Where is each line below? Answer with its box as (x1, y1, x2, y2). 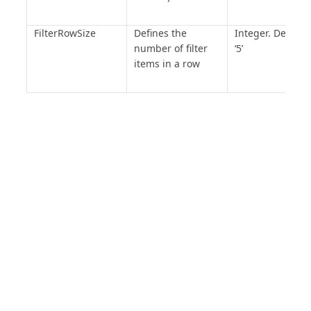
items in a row (133, 57, 200, 70)
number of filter (133, 42, 208, 55)
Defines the (133, 26, 187, 40)
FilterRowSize (33, 26, 96, 40)
